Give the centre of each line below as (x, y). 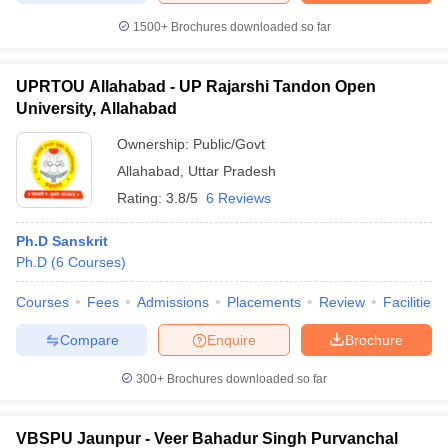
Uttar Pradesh (232, 171)
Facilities (410, 302)
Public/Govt (229, 144)
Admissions (173, 302)
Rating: (141, 198)
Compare (89, 339)
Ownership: (155, 144)
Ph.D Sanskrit (62, 241)
